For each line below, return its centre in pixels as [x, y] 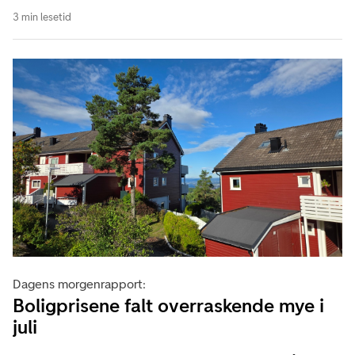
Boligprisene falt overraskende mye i [168, 305]
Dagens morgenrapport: [79, 284]
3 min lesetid [42, 17]
